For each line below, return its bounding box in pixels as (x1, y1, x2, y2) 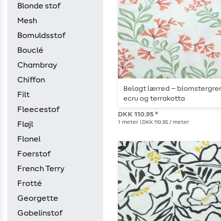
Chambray (17, 61, 57, 69)
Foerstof (17, 150, 51, 158)
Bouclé (17, 46, 43, 54)
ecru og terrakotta (123, 95, 185, 103)
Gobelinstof (17, 209, 63, 217)
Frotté (17, 180, 42, 187)
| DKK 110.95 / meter (139, 119, 189, 125)
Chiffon (17, 76, 45, 84)
